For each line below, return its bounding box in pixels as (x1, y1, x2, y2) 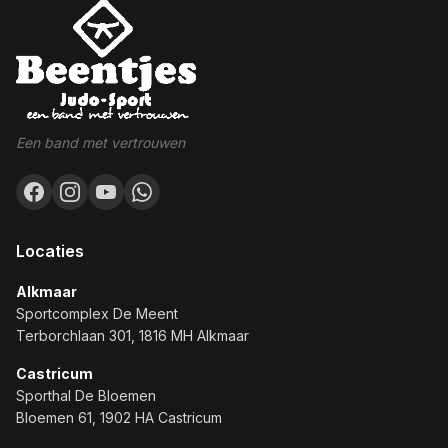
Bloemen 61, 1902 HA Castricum (16, 408, 222, 426)
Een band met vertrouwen (16, 133, 185, 151)
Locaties (16, 240, 84, 261)
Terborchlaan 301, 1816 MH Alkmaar (16, 326, 249, 344)
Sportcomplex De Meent (16, 304, 178, 322)
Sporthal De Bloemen (16, 386, 156, 404)
